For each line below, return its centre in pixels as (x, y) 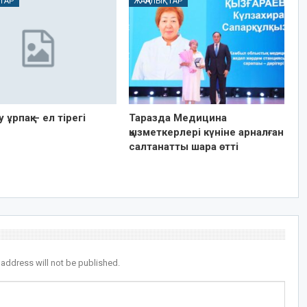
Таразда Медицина (177, 118)
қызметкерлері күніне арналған (206, 132)
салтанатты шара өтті (183, 146)
